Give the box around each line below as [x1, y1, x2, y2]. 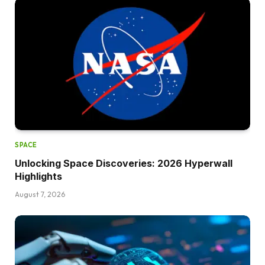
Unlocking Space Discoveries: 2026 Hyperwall [15, 157, 232, 170]
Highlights [15, 170, 62, 183]
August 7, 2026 [15, 190, 65, 199]
